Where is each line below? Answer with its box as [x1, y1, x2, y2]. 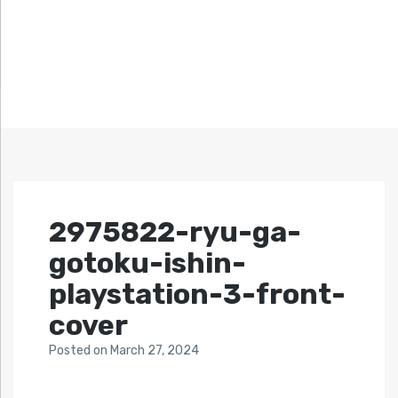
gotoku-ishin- [49, 246, 246, 281]
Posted [49, 343, 93, 359]
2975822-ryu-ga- [49, 215, 301, 250]
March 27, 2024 [110, 343, 199, 359]
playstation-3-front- [49, 277, 346, 312]
